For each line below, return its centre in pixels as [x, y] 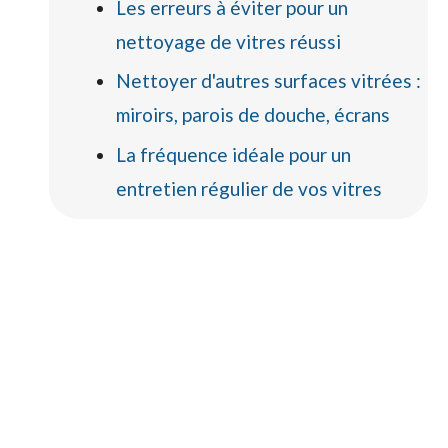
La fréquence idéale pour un [233, 154]
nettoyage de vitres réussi [228, 41]
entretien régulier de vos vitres [248, 188]
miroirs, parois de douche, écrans [252, 115]
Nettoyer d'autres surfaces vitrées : [268, 81]
